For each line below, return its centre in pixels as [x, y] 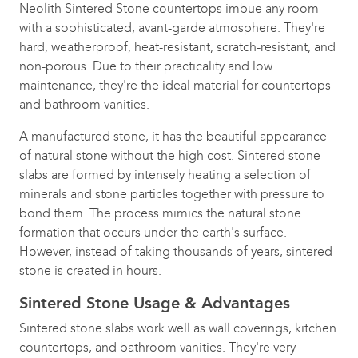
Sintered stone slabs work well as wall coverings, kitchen [178, 328]
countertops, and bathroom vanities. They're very [157, 347]
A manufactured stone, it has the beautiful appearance [173, 136]
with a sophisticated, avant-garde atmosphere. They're [172, 28]
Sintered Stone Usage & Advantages [155, 303]
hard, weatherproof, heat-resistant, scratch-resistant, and [177, 47]
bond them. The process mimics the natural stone [160, 213]
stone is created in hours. [90, 270]
